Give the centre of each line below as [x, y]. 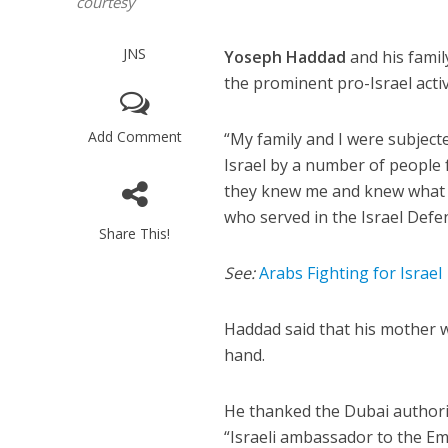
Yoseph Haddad [285, 57]
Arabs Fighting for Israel [351, 273]
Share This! [135, 234]
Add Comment [134, 137]
